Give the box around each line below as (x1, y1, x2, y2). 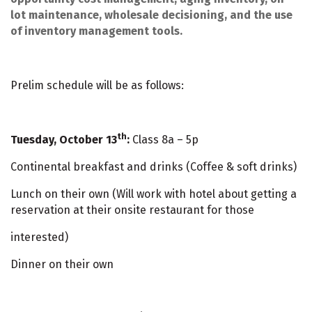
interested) (10, 230, 68, 244)
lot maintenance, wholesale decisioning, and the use (10, 8, 292, 22)
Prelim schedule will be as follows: (10, 78, 184, 92)
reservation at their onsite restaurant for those (10, 203, 254, 217)
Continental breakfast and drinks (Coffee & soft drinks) (10, 159, 297, 173)
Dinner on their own (10, 257, 114, 271)
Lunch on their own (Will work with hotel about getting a (10, 187, 297, 201)
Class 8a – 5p (130, 132, 198, 146)
